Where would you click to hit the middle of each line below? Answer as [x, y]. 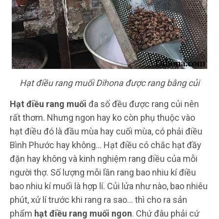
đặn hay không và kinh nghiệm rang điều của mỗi [104, 158]
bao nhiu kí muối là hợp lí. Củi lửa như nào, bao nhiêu [109, 186]
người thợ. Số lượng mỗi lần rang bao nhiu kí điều [103, 172]
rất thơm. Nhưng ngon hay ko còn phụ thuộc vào [102, 117]
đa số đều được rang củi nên [144, 104]
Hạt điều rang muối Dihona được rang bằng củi [109, 83]
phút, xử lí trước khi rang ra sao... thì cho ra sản [99, 199]
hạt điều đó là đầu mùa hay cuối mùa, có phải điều [106, 131]
